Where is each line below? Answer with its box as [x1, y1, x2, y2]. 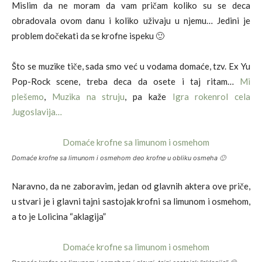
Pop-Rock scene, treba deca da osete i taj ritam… [12, 75, 240, 87]
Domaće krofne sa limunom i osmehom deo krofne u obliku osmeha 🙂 [12, 153, 226, 162]
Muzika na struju [51, 91, 125, 102]
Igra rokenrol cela [172, 91, 250, 102]
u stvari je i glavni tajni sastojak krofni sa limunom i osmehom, [12, 195, 250, 206]
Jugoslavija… [12, 106, 62, 117]
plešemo [12, 91, 44, 102]
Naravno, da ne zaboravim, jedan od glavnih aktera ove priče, [12, 180, 250, 191]
